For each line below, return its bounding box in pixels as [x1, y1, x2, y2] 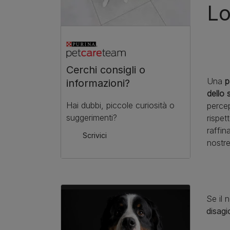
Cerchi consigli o [66, 64, 145, 76]
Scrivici [83, 131, 107, 140]
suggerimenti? [66, 112, 117, 123]
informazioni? [66, 77, 130, 90]
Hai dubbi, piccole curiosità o [66, 100, 175, 111]
